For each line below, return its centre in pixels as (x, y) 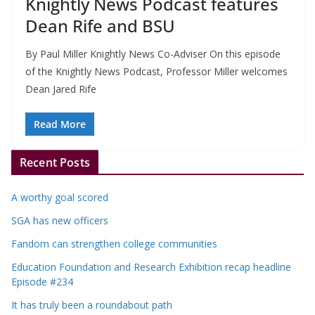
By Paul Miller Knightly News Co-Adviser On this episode (153, 53)
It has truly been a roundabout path (92, 304)
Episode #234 (42, 281)
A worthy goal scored (60, 197)
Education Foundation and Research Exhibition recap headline (151, 266)
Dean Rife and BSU (100, 25)
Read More (60, 124)
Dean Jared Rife (61, 89)
